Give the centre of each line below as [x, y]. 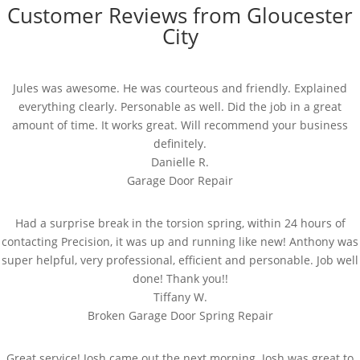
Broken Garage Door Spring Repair [180, 315]
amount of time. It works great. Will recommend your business [180, 125]
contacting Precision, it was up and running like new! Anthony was [180, 241]
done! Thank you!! [180, 278]
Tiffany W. [180, 297]
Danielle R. [180, 162]
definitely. [180, 143]
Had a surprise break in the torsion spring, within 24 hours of [180, 223]
